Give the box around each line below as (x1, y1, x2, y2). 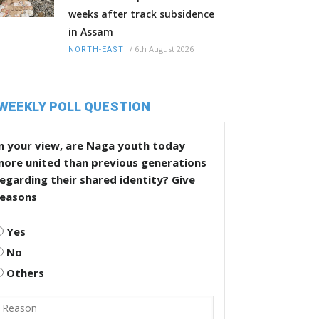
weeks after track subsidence (68, 7, 214, 21)
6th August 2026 (135, 43, 194, 55)
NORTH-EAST (68, 45, 124, 55)
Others (4, 266, 44, 281)
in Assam (68, 25, 113, 39)
